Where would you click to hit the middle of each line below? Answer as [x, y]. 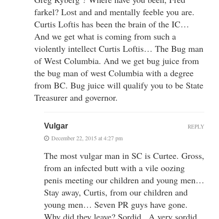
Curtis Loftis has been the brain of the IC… [112, 24]
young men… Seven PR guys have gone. [116, 204]
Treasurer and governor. [76, 97]
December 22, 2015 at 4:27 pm [87, 138]
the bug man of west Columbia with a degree [114, 73]
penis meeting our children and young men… [124, 180]
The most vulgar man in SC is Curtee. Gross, [124, 155]
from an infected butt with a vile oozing [114, 167]
